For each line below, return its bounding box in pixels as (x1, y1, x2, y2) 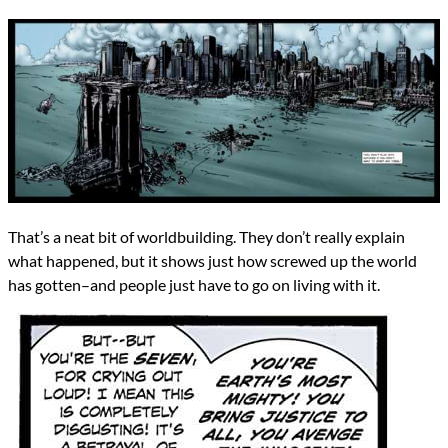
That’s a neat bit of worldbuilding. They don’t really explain (8, 226, 405, 246)
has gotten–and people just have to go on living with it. (8, 274, 380, 294)
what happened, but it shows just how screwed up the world (8, 250, 417, 270)
